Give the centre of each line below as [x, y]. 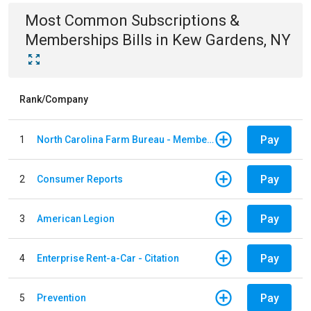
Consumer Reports [80, 179]
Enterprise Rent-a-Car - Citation [108, 258]
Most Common [78, 20]
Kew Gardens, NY [232, 40]
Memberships [72, 40]
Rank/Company [54, 99]
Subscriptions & [185, 20]
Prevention [61, 297]
